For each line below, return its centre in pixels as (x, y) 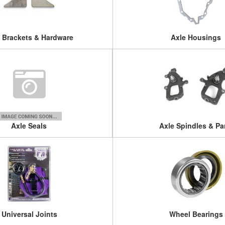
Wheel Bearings (196, 214)
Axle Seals (29, 125)
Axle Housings (196, 37)
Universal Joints (29, 214)
